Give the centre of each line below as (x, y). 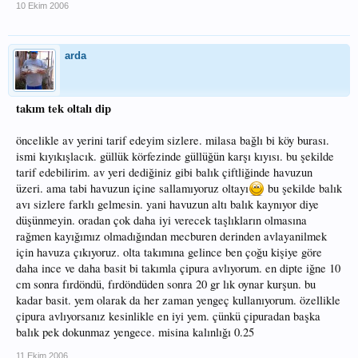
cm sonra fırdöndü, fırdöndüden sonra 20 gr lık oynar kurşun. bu (166, 284)
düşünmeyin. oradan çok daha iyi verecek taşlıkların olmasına (161, 220)
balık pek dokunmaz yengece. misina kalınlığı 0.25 (135, 332)
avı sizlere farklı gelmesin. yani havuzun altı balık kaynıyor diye (167, 204)
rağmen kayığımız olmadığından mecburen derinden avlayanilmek (171, 236)
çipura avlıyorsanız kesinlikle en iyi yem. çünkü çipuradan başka (168, 316)
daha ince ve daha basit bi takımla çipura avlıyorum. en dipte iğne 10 (178, 268)
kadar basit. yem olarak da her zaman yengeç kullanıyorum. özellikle (178, 300)
